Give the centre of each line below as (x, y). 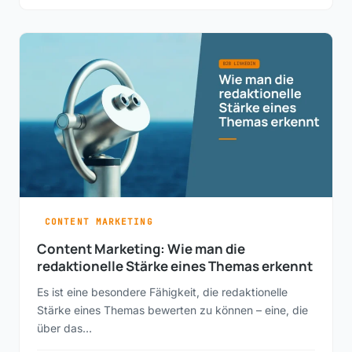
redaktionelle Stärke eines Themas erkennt (175, 266)
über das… (64, 328)
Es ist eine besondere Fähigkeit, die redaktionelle (162, 292)
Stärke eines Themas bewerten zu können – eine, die (172, 310)
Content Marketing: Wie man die (141, 249)
